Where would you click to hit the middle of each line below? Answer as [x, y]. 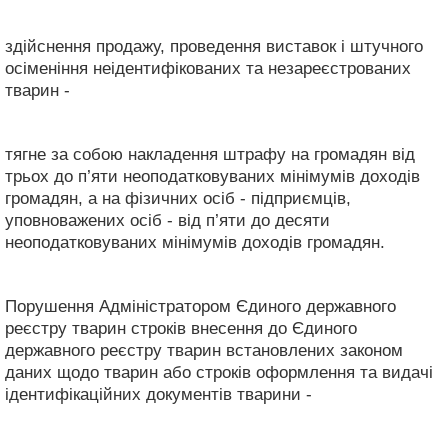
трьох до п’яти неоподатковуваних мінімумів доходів [212, 176]
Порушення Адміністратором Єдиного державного [200, 306]
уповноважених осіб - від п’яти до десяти [167, 220]
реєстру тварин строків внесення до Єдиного [181, 328]
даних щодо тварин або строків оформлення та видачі [219, 372]
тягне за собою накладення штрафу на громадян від [210, 154]
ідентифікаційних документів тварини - [158, 394]
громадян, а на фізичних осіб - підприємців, [178, 198]
